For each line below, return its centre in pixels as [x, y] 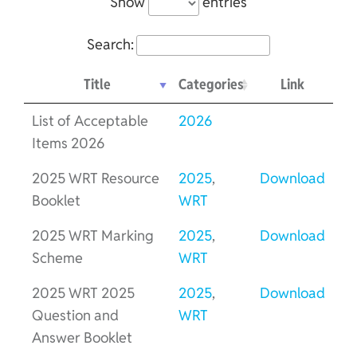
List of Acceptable [90, 120]
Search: [111, 44]
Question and [75, 315]
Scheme [57, 257]
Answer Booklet [82, 337]
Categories [211, 84]
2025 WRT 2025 [83, 292]
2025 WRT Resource [96, 178]
